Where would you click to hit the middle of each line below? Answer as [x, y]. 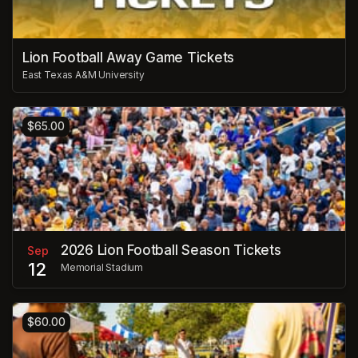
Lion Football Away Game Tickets [129, 58]
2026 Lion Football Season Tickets [171, 250]
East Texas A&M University [84, 75]
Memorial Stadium [102, 267]
